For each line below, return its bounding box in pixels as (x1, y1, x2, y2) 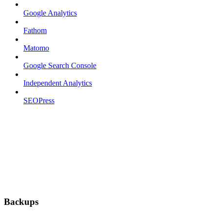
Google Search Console (23, 61, 96, 70)
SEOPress (23, 96, 54, 105)
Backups (4, 197, 38, 207)
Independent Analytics (23, 78, 92, 87)
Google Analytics (23, 8, 77, 17)
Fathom (23, 26, 47, 35)
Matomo (23, 43, 49, 52)
